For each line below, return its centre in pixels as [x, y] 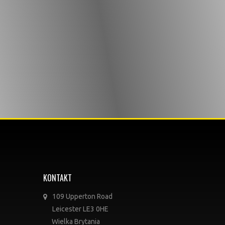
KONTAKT [58, 178]
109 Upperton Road [82, 196]
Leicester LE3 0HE [80, 209]
